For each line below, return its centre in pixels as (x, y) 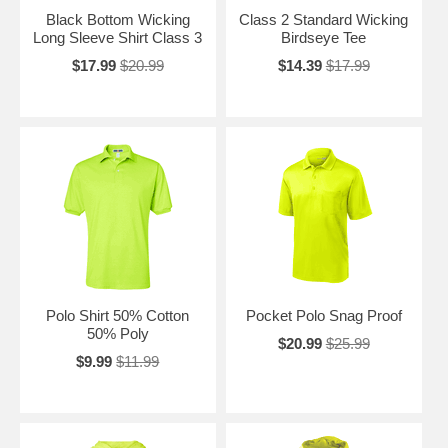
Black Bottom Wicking (117, 19)
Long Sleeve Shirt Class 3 (118, 37)
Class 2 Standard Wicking (324, 19)
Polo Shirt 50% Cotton (118, 315)
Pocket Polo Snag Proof (323, 315)
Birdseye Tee (324, 37)
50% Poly (117, 333)
